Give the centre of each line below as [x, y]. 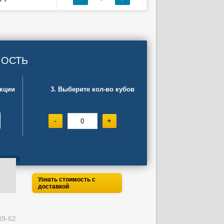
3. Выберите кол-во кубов [92, 89]
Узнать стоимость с [66, 179]
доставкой [53, 186]
